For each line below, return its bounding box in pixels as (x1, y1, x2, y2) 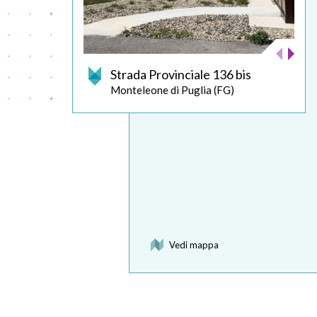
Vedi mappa (169, 239, 219, 250)
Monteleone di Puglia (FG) (110, 83, 234, 96)
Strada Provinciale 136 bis (110, 67, 251, 82)
